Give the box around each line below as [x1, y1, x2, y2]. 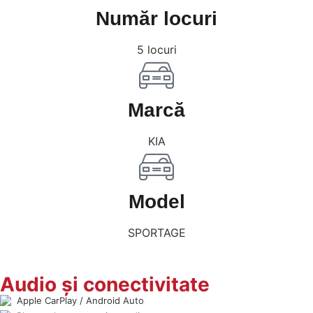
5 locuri [136, 42, 177, 57]
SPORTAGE [127, 225, 186, 240]
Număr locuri [96, 7, 217, 29]
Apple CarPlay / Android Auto [17, 294, 144, 306]
